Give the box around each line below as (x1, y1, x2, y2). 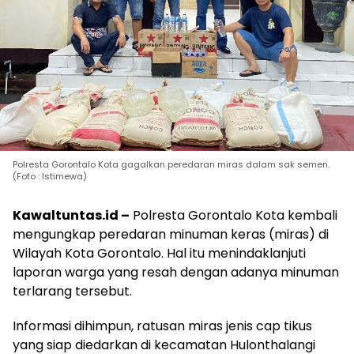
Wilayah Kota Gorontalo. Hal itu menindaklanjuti (13, 243, 306, 262)
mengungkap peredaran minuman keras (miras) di (13, 224, 329, 243)
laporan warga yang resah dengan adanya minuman (13, 262, 339, 281)
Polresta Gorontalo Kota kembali (130, 205, 337, 224)
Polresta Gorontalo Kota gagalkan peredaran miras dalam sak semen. (13, 157, 330, 171)
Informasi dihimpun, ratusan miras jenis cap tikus (13, 316, 312, 335)
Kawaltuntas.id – (13, 205, 130, 224)
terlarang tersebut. (13, 281, 132, 300)
